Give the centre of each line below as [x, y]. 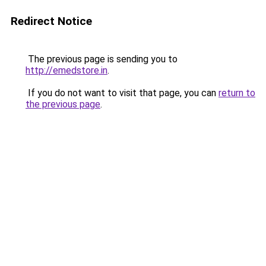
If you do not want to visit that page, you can [122, 93]
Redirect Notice [51, 21]
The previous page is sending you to [102, 59]
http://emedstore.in [66, 70]
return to [237, 93]
